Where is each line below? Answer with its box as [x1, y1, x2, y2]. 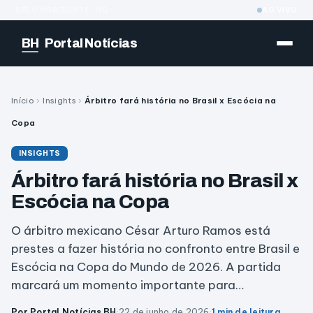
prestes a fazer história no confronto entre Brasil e [11, 241, 300, 256]
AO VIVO [262, 5, 298, 15]
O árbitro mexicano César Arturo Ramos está [11, 223, 270, 238]
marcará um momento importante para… [11, 277, 244, 293]
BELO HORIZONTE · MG [15, 5, 109, 15]
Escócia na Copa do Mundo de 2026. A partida [11, 259, 281, 275]
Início [11, 95, 35, 105]
